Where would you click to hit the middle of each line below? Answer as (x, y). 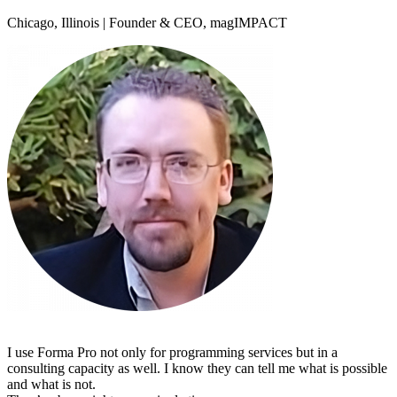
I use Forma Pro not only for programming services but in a (172, 353)
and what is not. (51, 385)
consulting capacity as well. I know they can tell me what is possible (197, 369)
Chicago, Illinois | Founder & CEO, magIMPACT (147, 23)
